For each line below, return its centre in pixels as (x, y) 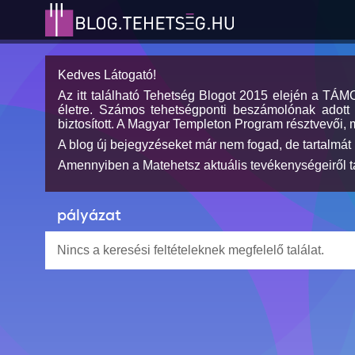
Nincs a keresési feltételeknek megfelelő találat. (191, 250)
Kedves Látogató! (107, 75)
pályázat (89, 215)
